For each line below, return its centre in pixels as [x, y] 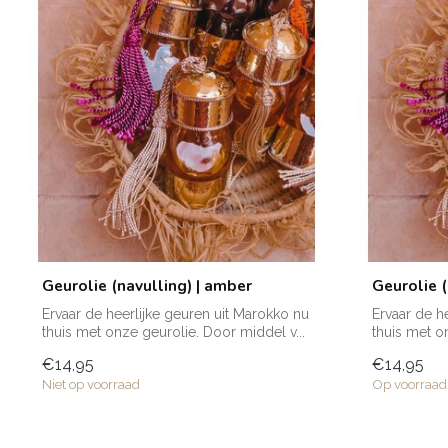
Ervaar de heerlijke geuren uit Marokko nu [175, 314]
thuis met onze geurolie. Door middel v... [173, 332]
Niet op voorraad [91, 383]
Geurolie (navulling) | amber [147, 286]
